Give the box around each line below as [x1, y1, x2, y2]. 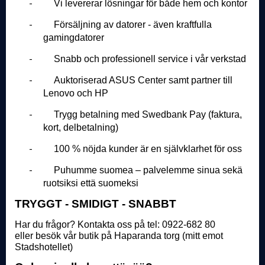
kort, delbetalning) [43, 122, 118, 132]
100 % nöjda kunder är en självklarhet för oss [54, 144, 242, 154]
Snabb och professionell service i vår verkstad [54, 54, 246, 64]
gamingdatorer [43, 33, 104, 43]
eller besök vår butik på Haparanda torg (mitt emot [15, 231, 223, 241]
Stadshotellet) [15, 242, 73, 252]
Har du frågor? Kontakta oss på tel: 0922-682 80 [15, 219, 215, 230]
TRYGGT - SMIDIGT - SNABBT [15, 198, 176, 210]
